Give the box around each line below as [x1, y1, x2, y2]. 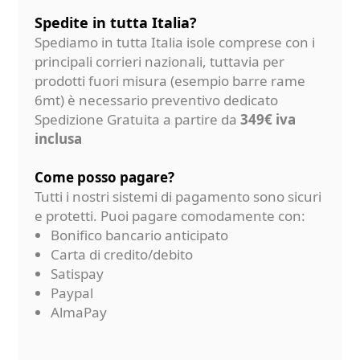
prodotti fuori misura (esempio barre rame [34, 71, 305, 90]
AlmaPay [50, 302, 107, 321]
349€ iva [239, 109, 296, 129]
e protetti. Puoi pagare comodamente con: [34, 206, 305, 225]
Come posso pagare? [34, 167, 174, 186]
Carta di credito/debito [50, 244, 193, 264]
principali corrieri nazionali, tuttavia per [34, 51, 284, 71]
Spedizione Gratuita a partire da [34, 109, 240, 129]
